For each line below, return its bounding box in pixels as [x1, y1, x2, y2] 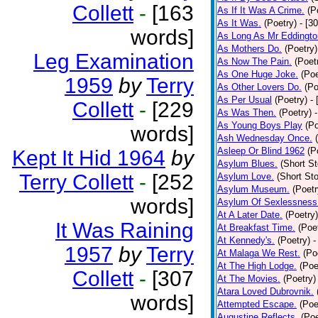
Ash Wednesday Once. [217, 133, 312, 143]
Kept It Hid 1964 [12, 146, 165, 170]
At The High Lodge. [217, 261, 297, 271]
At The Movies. [217, 273, 280, 284]
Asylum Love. [217, 171, 274, 182]
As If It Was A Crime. [217, 5, 305, 16]
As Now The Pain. [217, 56, 292, 67]
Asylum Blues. [217, 158, 278, 169]
